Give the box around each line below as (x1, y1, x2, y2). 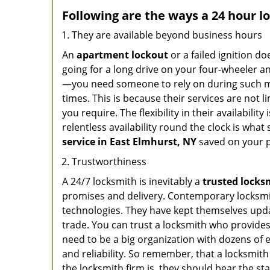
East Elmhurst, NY (110, 135, 196, 148)
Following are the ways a (62, 7, 212, 24)
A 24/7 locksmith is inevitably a (62, 175, 202, 188)
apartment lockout (77, 48, 168, 61)
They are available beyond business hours (72, 28, 262, 42)
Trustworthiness (72, 155, 146, 168)
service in (62, 135, 107, 148)
